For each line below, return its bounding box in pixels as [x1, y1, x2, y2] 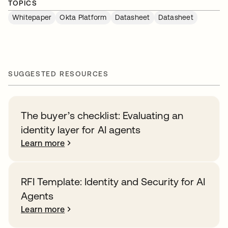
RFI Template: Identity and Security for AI [21, 176, 206, 187]
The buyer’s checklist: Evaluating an [21, 109, 183, 121]
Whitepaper [12, 13, 52, 21]
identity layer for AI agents [21, 124, 141, 135]
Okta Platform [60, 13, 107, 21]
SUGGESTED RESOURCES [8, 70, 109, 78]
